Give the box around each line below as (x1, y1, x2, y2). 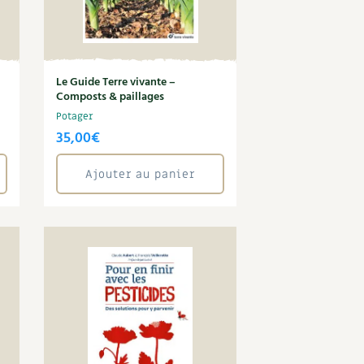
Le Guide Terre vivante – (56, 73, 176, 92)
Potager (56, 110, 94, 123)
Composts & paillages (56, 88, 165, 106)
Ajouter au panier (85, 166, 196, 182)
